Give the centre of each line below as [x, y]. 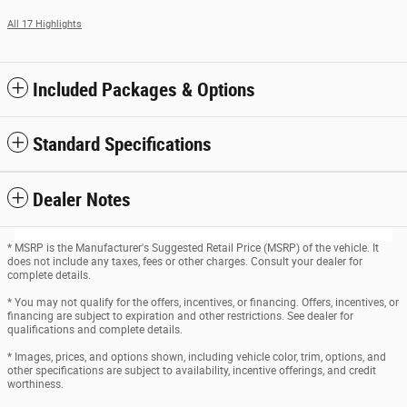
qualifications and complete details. [95, 330]
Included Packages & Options [144, 90]
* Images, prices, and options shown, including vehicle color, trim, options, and [197, 357]
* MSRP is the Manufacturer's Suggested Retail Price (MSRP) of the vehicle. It [193, 248]
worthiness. [35, 385]
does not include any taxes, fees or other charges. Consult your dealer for [185, 262]
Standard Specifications [122, 145]
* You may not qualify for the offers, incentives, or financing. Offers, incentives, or [203, 303]
